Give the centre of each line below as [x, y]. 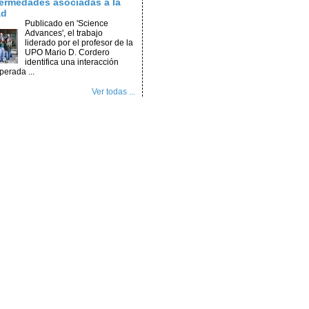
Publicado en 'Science [66, 23]
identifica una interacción [71, 62]
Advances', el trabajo [63, 33]
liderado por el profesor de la [79, 43]
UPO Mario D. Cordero [67, 52]
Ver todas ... [113, 92]
